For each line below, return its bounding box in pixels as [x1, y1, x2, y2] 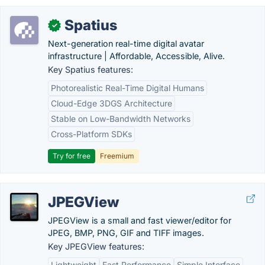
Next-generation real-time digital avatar [48, 38, 204, 49]
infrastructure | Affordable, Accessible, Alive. [48, 51, 225, 61]
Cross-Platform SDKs [51, 129, 132, 139]
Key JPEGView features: [48, 241, 144, 251]
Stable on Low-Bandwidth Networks [51, 114, 190, 124]
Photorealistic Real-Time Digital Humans [51, 83, 204, 93]
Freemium [100, 151, 134, 160]
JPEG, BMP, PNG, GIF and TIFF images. [48, 228, 204, 238]
